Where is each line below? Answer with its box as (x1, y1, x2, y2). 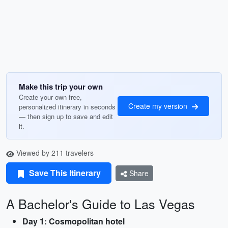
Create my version (128, 100, 189, 111)
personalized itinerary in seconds (19, 102, 116, 111)
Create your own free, (19, 92, 82, 102)
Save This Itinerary (27, 167, 101, 179)
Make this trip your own (19, 81, 103, 92)
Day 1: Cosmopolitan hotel (22, 215, 125, 227)
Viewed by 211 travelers (14, 148, 94, 158)
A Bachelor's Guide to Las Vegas (6, 194, 195, 213)
